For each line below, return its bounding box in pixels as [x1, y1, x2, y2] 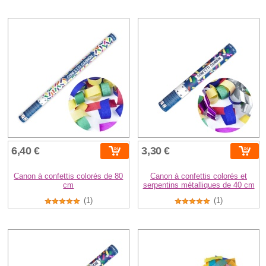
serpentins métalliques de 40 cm [142, 180, 255, 189]
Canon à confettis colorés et [150, 171, 248, 180]
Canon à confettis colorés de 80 [14, 171, 123, 180]
